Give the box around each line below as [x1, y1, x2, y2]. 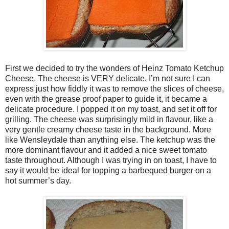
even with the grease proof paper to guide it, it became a [5, 94, 207, 103]
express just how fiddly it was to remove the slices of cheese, [5, 84, 224, 93]
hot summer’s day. [5, 176, 71, 185]
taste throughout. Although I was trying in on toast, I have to [5, 155, 217, 165]
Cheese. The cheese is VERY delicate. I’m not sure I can [5, 74, 210, 83]
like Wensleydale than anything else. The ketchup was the [5, 135, 215, 144]
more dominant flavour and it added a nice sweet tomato [5, 145, 207, 154]
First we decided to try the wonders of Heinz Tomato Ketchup [5, 63, 224, 73]
